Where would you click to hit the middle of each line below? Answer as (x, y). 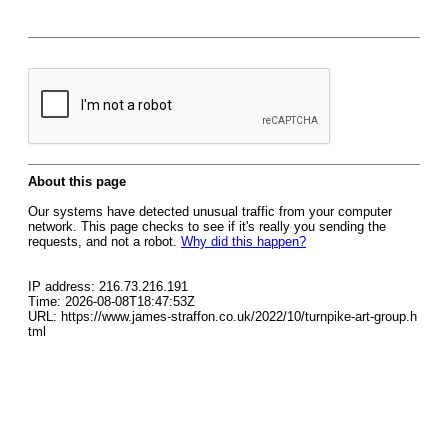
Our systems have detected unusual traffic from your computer (210, 211)
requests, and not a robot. (104, 241)
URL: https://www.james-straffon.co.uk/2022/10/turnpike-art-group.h (222, 316)
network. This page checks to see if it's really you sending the (207, 226)
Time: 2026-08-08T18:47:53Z (111, 301)
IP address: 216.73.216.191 (108, 286)
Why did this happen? (243, 241)
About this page (77, 181)
